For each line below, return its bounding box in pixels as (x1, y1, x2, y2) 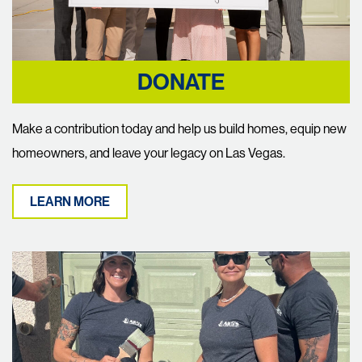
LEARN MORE (30, 194, 110, 209)
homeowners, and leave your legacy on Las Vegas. (12, 145, 285, 161)
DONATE (137, 69, 225, 95)
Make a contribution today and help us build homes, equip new (12, 120, 347, 137)
